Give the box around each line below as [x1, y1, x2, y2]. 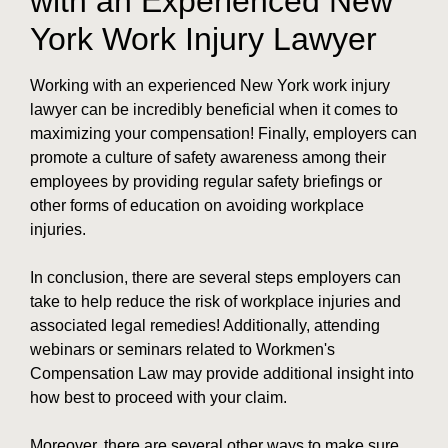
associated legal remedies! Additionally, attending [30, 317, 380, 335]
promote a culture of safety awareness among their [30, 149, 386, 167]
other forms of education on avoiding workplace [30, 197, 364, 215]
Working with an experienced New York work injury [30, 77, 390, 95]
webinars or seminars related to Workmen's [30, 341, 335, 359]
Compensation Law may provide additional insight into [30, 365, 414, 383]
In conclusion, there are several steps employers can [30, 269, 401, 287]
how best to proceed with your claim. [30, 389, 287, 407]
